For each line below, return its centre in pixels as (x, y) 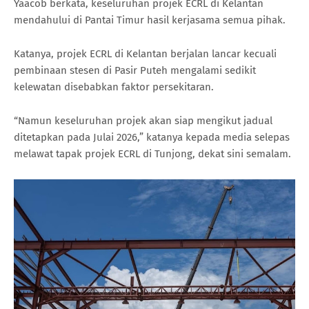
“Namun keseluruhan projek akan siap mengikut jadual (143, 120)
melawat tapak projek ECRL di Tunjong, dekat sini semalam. (152, 153)
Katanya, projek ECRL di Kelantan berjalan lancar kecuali (145, 53)
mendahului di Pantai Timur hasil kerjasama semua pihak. (150, 20)
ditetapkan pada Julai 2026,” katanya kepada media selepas (152, 137)
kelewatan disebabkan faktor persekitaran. (114, 87)
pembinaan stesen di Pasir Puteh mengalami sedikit (135, 70)
